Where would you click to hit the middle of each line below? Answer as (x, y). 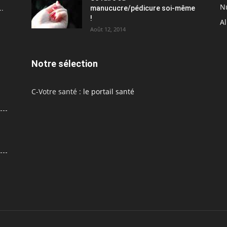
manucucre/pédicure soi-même (143, 8)
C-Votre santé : (57, 91)
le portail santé (109, 91)
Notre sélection (65, 63)
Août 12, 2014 (108, 29)
